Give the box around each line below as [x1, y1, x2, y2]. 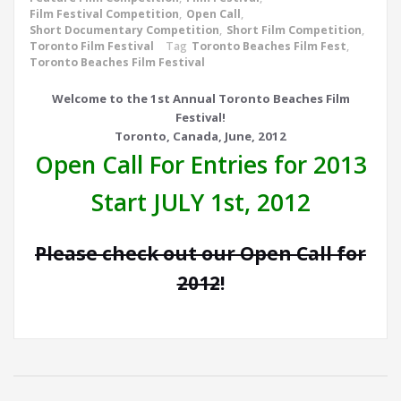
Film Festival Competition [30, 6, 179, 22]
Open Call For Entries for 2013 [34, 149, 367, 182]
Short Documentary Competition [30, 22, 219, 38]
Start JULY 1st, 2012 [90, 186, 311, 219]
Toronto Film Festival [30, 38, 154, 55]
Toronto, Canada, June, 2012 [115, 128, 286, 145]
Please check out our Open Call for [35, 241, 366, 267]
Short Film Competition [226, 22, 362, 38]
